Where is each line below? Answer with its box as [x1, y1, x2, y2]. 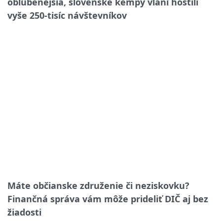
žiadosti [7, 206, 41, 219]
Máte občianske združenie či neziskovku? [7, 180, 189, 192]
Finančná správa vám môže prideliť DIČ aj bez [7, 193, 208, 205]
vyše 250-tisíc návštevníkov [7, 9, 127, 21]
